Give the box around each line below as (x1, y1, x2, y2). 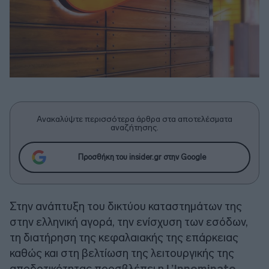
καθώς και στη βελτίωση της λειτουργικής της (10, 246, 234, 260)
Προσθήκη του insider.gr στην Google (77, 153, 206, 162)
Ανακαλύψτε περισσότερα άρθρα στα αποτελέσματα (37, 113, 232, 124)
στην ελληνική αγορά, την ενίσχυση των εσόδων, (10, 214, 248, 229)
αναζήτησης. (110, 122, 159, 133)
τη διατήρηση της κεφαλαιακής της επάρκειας (10, 230, 238, 244)
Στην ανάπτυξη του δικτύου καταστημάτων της (10, 199, 242, 213)
